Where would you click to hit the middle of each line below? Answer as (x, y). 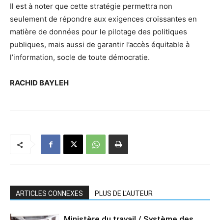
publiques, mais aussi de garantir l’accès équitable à (100, 45)
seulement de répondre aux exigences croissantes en (103, 19)
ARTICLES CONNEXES (49, 194)
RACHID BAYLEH (39, 83)
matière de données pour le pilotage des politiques (98, 32)
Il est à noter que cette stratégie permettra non (91, 6)
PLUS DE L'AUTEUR (124, 194)
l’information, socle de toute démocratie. (80, 57)
